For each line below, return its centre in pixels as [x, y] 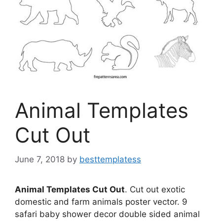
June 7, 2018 [40, 159]
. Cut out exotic [155, 189]
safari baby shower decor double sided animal [107, 214]
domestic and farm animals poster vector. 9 [101, 202]
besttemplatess [110, 159]
